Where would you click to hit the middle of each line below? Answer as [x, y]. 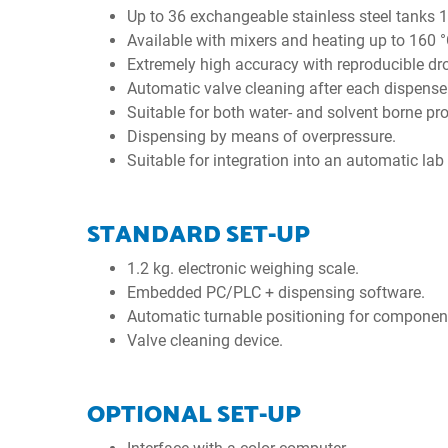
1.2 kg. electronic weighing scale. [243, 268]
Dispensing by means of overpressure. [261, 136]
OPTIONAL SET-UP [194, 415]
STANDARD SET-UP [198, 235]
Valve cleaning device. [205, 340]
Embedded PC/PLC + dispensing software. [276, 292]
